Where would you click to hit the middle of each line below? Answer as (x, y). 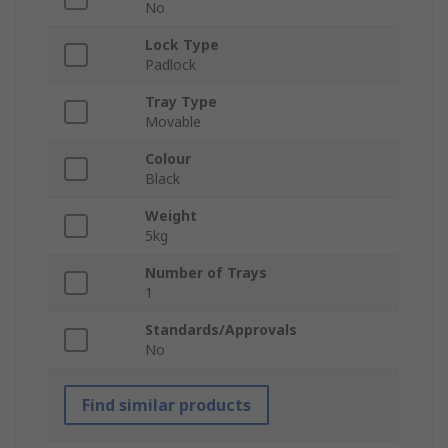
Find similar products (166, 405)
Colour (168, 159)
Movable (173, 122)
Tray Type (181, 102)
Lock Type (182, 45)
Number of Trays (206, 273)
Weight (171, 216)
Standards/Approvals (221, 330)
